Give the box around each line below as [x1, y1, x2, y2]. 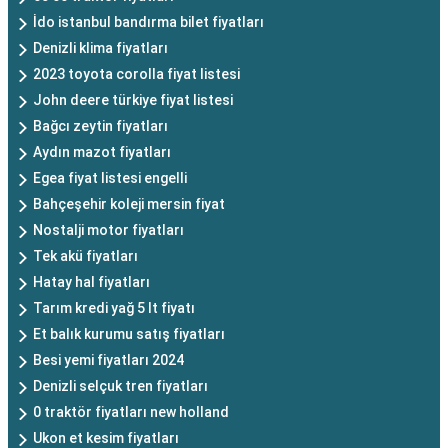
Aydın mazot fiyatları [33, 144, 171, 160]
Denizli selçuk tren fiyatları [33, 378, 208, 394]
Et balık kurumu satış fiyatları [33, 326, 225, 342]
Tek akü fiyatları [33, 248, 138, 264]
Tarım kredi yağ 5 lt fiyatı [33, 300, 195, 316]
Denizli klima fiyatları [33, 40, 168, 56]
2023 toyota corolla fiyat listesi [33, 66, 240, 82]
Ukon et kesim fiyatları [33, 430, 179, 446]
